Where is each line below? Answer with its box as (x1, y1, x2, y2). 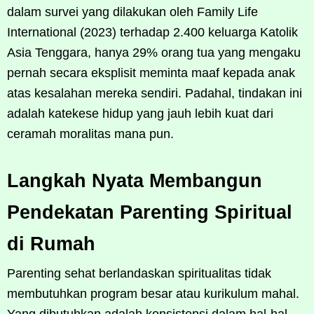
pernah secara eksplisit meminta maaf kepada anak (7, 65, 295, 80)
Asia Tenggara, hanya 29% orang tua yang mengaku (7, 45, 301, 60)
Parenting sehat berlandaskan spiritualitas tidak (7, 266, 271, 280)
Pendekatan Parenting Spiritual (7, 201, 292, 223)
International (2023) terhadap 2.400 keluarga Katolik (7, 25, 298, 39)
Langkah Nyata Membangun (7, 170, 262, 191)
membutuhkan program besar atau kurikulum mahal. (7, 286, 299, 301)
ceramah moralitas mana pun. (7, 126, 174, 141)
